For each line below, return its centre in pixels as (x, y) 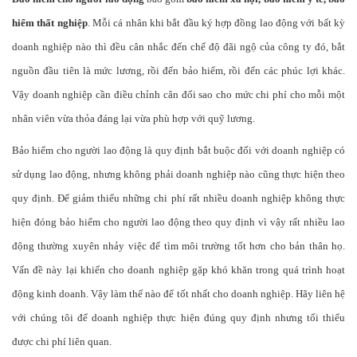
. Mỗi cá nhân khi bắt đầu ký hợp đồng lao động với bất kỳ (216, 22)
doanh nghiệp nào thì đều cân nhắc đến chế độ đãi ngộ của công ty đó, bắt (178, 46)
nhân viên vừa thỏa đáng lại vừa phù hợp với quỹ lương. (133, 118)
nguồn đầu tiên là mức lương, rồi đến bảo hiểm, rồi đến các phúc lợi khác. (178, 70)
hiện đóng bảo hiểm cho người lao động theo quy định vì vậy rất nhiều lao (178, 222)
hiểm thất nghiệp (50, 22)
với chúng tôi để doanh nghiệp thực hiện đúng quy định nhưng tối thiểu (178, 317)
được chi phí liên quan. (62, 341)
